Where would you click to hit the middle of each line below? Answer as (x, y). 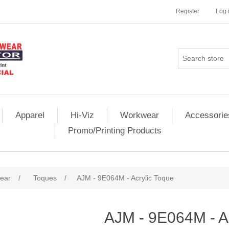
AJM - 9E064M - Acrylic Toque (125, 178)
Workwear (140, 115)
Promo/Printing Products (115, 131)
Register (188, 11)
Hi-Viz (82, 115)
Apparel (30, 115)
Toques (45, 178)
